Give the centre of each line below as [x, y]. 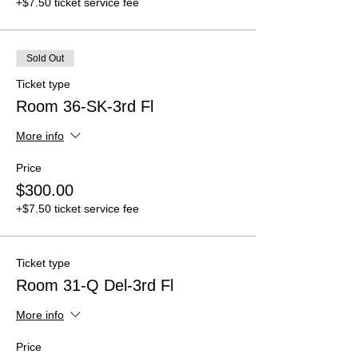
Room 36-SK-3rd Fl [85, 106]
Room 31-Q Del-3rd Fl [95, 285]
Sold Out [45, 58]
